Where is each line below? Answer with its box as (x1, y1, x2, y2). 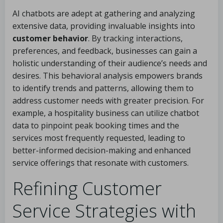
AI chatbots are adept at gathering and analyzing (12, 8, 195, 19)
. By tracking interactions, (88, 33, 183, 44)
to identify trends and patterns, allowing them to (12, 83, 194, 94)
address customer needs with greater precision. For (12, 95, 204, 106)
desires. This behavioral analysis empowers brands (12, 70, 203, 81)
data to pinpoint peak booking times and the (12, 120, 179, 131)
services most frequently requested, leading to (12, 132, 185, 143)
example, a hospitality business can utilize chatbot (12, 108, 199, 118)
